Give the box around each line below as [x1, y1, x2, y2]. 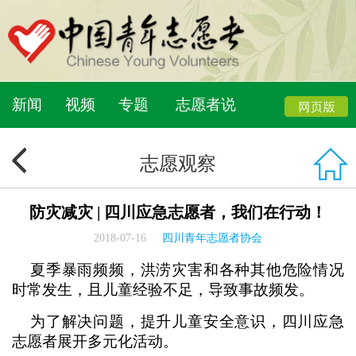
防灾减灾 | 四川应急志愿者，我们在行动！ [29, 203, 327, 221]
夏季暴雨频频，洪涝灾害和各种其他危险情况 [12, 261, 344, 278]
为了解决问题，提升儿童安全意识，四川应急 [12, 313, 344, 330]
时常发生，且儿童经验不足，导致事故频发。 [12, 281, 314, 298]
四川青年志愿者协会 [162, 232, 262, 244]
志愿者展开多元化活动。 [12, 333, 178, 350]
